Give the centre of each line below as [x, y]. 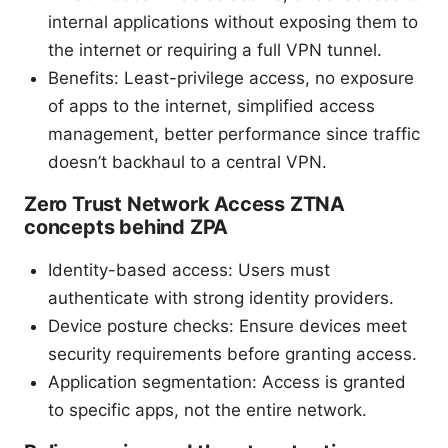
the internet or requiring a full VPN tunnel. [215, 49]
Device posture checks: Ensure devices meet [227, 325]
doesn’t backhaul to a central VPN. [187, 161]
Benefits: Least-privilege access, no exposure [231, 77]
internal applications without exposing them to [233, 21]
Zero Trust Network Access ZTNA [185, 203]
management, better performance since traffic [234, 133]
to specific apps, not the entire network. [207, 409]
